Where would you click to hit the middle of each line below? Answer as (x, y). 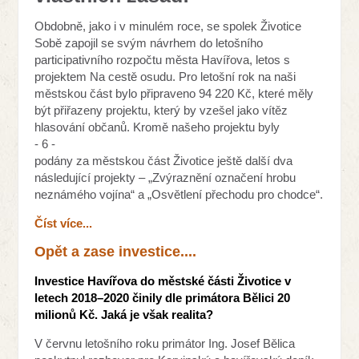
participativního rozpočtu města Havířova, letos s (163, 60)
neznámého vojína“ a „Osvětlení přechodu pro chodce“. (179, 195)
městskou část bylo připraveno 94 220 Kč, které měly (174, 94)
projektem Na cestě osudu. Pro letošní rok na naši (165, 77)
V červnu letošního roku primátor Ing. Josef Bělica (165, 344)
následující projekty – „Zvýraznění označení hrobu (165, 178)
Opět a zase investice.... (116, 252)
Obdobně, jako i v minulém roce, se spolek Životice (168, 26)
